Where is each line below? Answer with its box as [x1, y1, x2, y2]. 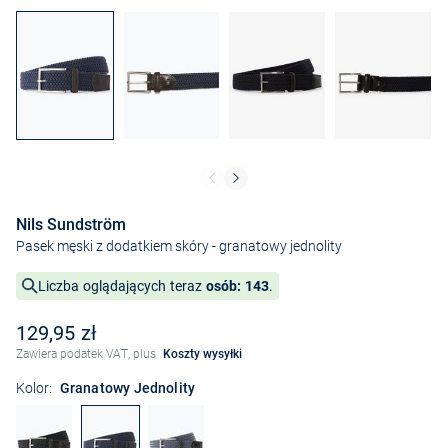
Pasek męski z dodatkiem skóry [16, 238, 209, 255]
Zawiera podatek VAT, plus [16, 347, 159, 362]
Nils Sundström [16, 215, 126, 235]
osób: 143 [206, 278, 269, 295]
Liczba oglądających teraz [38, 278, 206, 295]
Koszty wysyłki [162, 347, 242, 362]
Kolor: [16, 380, 52, 397]
